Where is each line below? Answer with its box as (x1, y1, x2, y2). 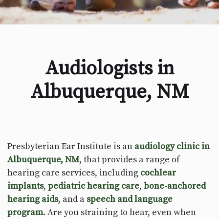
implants (7, 180, 44, 192)
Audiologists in (45, 56, 174, 81)
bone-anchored (144, 180, 206, 192)
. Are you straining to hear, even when (43, 206, 196, 218)
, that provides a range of (79, 153, 180, 165)
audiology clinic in (134, 140, 210, 152)
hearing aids (7, 193, 58, 205)
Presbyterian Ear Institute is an (7, 140, 134, 152)
